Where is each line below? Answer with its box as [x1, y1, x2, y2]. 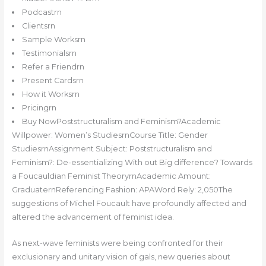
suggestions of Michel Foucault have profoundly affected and [11, 199, 246, 208]
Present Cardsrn [22, 76, 84, 85]
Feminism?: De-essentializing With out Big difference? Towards [11, 158, 252, 167]
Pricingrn [22, 103, 57, 113]
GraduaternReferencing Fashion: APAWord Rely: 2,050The [11, 185, 233, 195]
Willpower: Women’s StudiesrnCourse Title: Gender [11, 131, 208, 140]
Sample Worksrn [22, 35, 86, 45]
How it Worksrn [22, 90, 80, 99]
